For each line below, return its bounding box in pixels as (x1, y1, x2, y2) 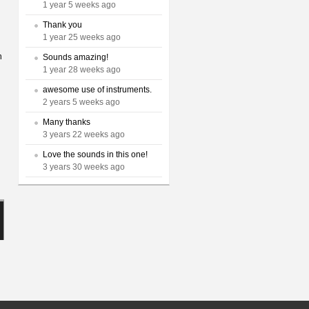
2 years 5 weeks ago (43, 97, 120, 107)
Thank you (43, 20, 82, 30)
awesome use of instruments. (43, 85, 152, 94)
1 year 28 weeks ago (43, 65, 121, 74)
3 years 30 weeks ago (43, 162, 125, 172)
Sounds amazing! (43, 52, 108, 62)
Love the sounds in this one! (43, 150, 148, 159)
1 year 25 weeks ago (43, 32, 121, 42)
